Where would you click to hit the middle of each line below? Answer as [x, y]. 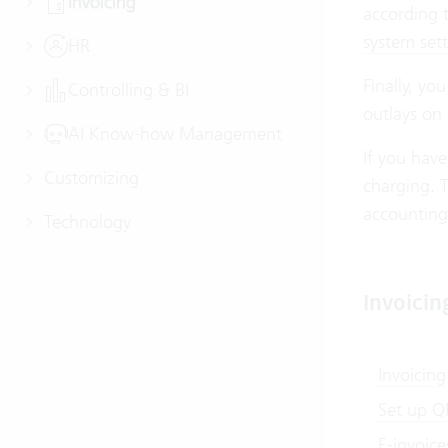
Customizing [91, 177]
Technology [87, 221]
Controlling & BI [128, 89]
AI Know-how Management [175, 133]
